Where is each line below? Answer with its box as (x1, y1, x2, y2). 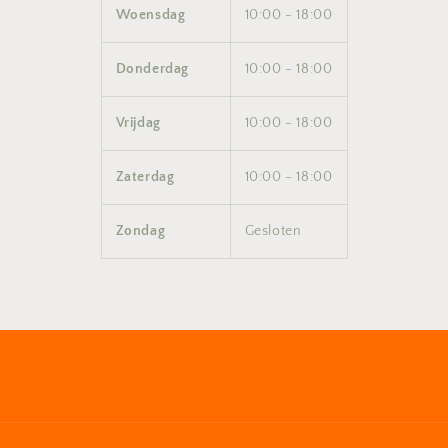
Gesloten (244, 223, 302, 239)
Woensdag (115, 7, 186, 23)
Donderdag (115, 61, 189, 77)
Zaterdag (115, 169, 175, 185)
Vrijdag (115, 115, 161, 131)
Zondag (115, 223, 166, 239)
